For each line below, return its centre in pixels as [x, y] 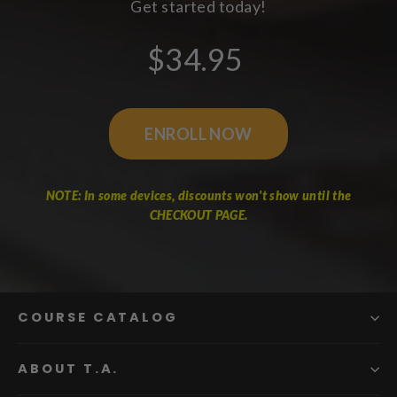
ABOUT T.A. [69, 369]
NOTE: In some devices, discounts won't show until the [198, 196]
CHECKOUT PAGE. [198, 215]
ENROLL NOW [198, 134]
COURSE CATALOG [98, 318]
